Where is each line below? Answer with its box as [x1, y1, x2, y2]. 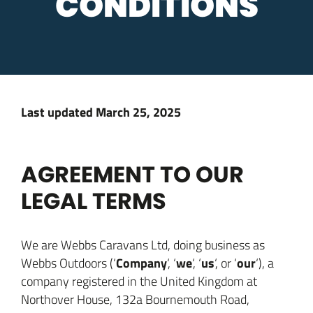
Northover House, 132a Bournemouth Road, [21, 291, 249, 307]
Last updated [21, 103, 96, 120]
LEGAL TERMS [21, 185, 166, 217]
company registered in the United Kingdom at [21, 272, 257, 289]
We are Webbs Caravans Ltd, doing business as [21, 236, 265, 253]
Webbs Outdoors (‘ [21, 254, 116, 271]
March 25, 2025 [96, 103, 181, 120]
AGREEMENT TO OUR [21, 159, 244, 190]
